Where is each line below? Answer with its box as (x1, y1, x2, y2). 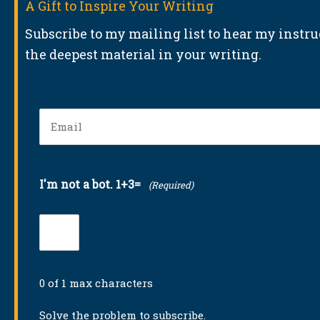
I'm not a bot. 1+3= (39, 176, 141, 192)
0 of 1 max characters (39, 276, 153, 291)
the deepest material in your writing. (25, 45, 261, 63)
